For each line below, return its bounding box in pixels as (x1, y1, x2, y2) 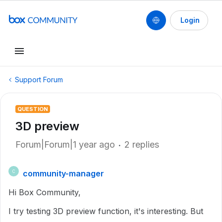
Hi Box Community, (8, 187, 83, 197)
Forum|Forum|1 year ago (15, 139, 115, 150)
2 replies (124, 139, 159, 150)
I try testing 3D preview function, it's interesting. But (8, 206, 203, 216)
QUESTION (17, 106, 48, 112)
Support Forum (15, 75, 63, 84)
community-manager (23, 168, 104, 178)
